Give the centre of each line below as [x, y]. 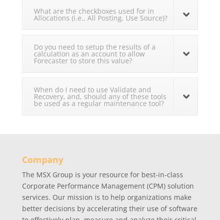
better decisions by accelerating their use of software [110, 209]
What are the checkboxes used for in [94, 11]
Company [42, 160]
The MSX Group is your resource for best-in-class [102, 175]
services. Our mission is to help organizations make [107, 197]
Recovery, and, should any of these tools [100, 97]
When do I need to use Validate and [92, 90]
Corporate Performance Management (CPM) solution [108, 186]
